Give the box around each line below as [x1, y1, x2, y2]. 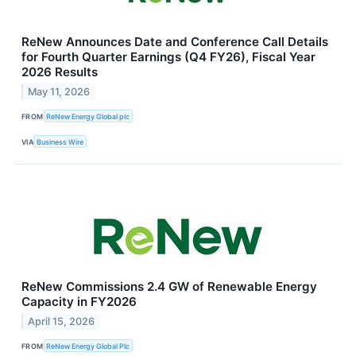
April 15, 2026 [28, 315, 95, 328]
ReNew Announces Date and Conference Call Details [21, 33, 328, 49]
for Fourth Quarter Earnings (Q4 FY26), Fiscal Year [21, 48, 315, 64]
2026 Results [21, 64, 98, 79]
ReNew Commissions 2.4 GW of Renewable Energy [21, 279, 317, 295]
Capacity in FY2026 [21, 294, 137, 310]
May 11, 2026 [28, 85, 91, 98]
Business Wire [37, 137, 84, 146]
